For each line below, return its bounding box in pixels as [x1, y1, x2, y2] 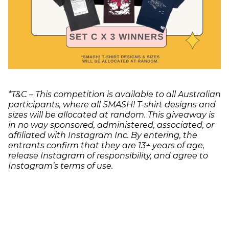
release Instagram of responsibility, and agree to [8, 151, 208, 161]
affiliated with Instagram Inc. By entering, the [8, 130, 197, 141]
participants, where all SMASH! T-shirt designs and [8, 100, 216, 110]
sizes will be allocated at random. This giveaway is [8, 110, 215, 120]
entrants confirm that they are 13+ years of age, [8, 141, 204, 151]
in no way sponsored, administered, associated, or [8, 120, 214, 130]
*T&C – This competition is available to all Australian [8, 89, 221, 100]
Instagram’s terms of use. [8, 161, 113, 171]
